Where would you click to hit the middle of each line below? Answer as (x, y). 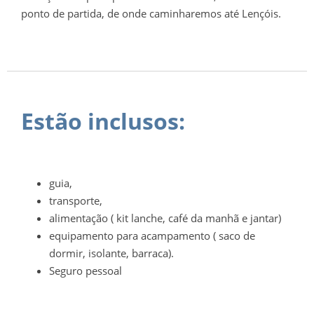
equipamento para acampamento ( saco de (152, 236)
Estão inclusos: (103, 121)
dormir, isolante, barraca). (111, 253)
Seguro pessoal (86, 271)
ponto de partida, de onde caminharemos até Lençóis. (152, 13)
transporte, (77, 201)
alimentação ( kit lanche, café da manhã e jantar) (165, 218)
